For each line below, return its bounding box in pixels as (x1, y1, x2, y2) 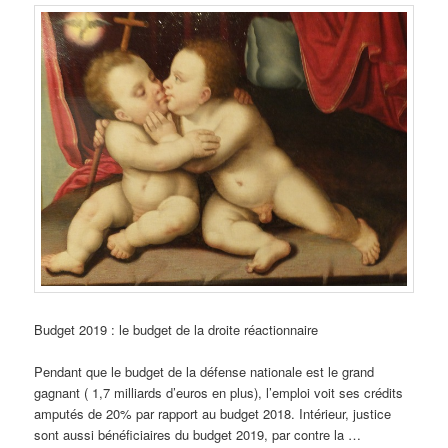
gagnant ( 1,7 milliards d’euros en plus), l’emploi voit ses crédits (34, 383, 404, 403)
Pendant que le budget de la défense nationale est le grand (34, 362, 375, 382)
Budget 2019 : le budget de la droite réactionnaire (34, 320, 319, 340)
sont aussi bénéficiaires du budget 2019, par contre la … (34, 425, 362, 445)
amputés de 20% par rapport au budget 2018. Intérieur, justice (34, 404, 392, 424)
